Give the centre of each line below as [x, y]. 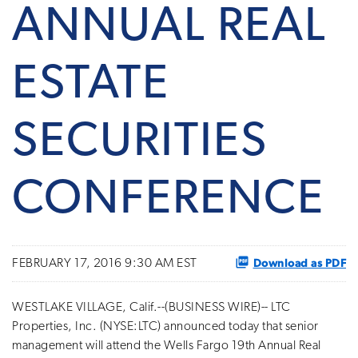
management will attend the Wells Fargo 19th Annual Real [167, 346]
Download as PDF [299, 263]
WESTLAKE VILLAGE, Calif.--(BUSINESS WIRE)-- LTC [151, 307]
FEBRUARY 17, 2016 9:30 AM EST [105, 263]
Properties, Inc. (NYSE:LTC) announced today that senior [165, 326]
